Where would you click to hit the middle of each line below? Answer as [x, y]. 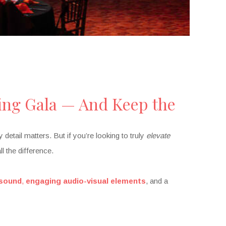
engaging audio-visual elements [86, 181]
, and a [157, 181]
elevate [158, 136]
